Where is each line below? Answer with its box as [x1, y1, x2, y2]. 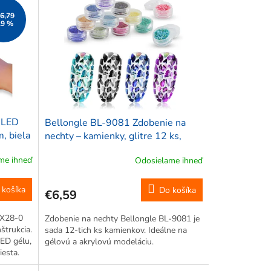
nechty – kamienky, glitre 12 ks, [44, 129, 181, 143]
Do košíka [158, 184, 196, 196]
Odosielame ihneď [134, 155, 203, 167]
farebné [44, 142, 78, 156]
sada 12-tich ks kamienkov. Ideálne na [44, 224, 187, 236]
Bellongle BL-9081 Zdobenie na [44, 116, 186, 129]
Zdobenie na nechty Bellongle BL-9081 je [44, 212, 200, 224]
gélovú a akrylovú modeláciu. [44, 235, 154, 247]
